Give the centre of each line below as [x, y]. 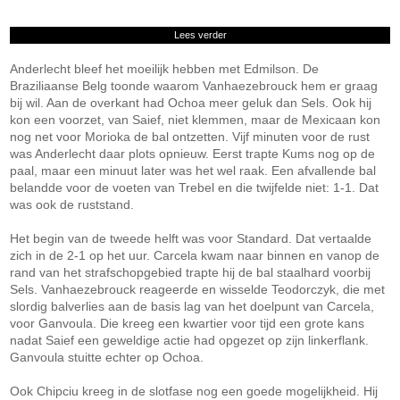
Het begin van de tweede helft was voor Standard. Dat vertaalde [191, 238]
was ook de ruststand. [72, 204]
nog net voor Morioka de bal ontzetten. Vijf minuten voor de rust [190, 137]
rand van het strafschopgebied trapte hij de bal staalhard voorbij [191, 272]
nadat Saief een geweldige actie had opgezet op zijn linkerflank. [190, 340]
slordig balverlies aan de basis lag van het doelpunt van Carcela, [192, 306]
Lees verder [200, 35]
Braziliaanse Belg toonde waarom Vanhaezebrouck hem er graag [194, 86]
